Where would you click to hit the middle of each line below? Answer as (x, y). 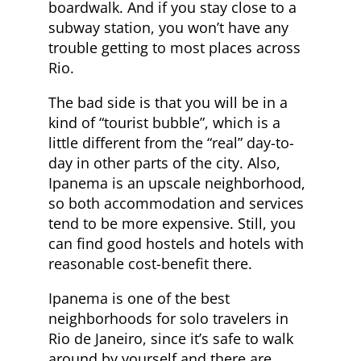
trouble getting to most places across (174, 47)
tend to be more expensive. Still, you (172, 223)
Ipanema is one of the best (139, 298)
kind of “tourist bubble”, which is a (164, 122)
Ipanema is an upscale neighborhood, (177, 183)
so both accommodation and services (176, 203)
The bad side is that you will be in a (168, 102)
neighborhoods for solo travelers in (168, 318)
